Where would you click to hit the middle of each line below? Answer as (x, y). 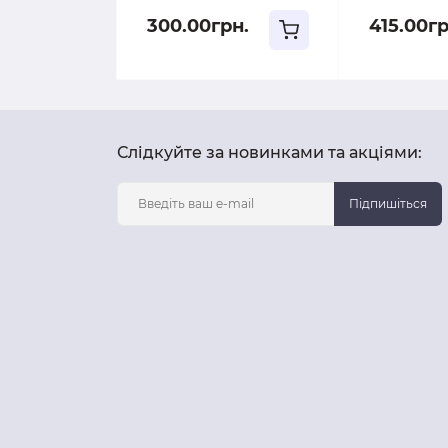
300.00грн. (198, 25)
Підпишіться (388, 203)
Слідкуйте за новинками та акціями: (269, 152)
